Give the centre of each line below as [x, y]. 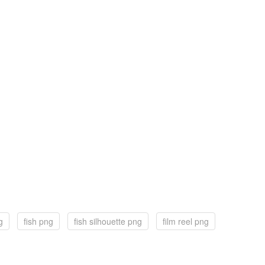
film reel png [186, 221]
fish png [38, 221]
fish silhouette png [108, 221]
